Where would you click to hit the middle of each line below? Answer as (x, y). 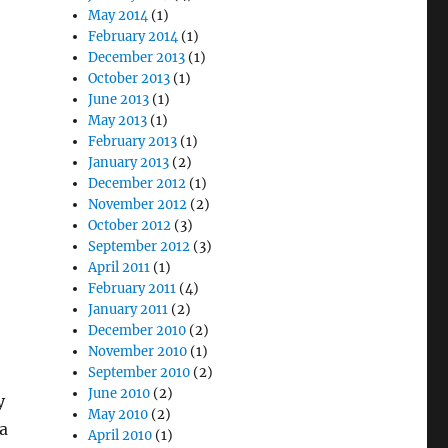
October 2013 (129, 78)
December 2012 (137, 183)
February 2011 (132, 288)
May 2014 (118, 15)
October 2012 (130, 225)
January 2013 (129, 162)
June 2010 (119, 393)
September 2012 (139, 246)
